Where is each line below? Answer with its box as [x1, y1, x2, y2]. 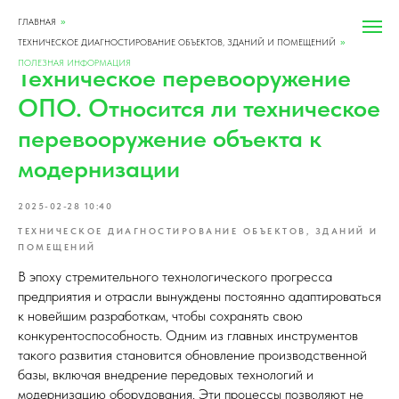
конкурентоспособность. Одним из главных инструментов [18, 327, 358, 344]
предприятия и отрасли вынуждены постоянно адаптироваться [18, 288, 381, 305]
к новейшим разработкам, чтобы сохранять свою [18, 307, 303, 324]
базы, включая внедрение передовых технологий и [18, 366, 313, 383]
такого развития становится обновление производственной [18, 346, 367, 363]
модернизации [18, 153, 180, 183]
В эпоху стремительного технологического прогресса [18, 268, 332, 285]
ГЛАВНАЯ [18, 16, 56, 27]
